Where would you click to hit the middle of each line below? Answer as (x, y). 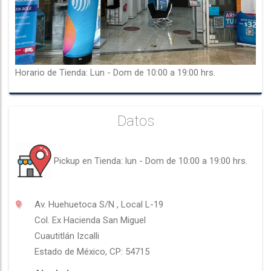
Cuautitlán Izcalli (67, 236)
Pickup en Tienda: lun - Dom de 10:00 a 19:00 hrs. (151, 161)
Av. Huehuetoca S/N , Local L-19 (99, 204)
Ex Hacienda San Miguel (99, 220)
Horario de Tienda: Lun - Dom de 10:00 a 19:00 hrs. (115, 72)
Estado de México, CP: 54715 (92, 251)
